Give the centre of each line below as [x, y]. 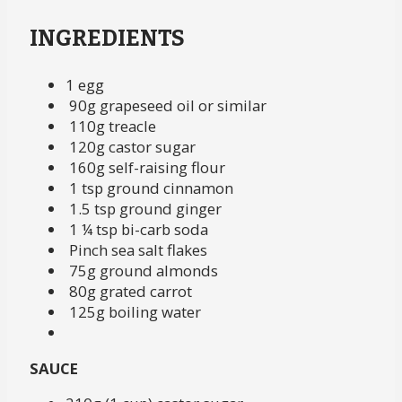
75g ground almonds [143, 270]
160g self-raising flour [147, 167]
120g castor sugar [132, 146]
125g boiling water [133, 311]
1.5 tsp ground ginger [145, 208]
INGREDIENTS [107, 38]
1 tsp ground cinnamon [151, 188]
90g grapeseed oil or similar [167, 105]
